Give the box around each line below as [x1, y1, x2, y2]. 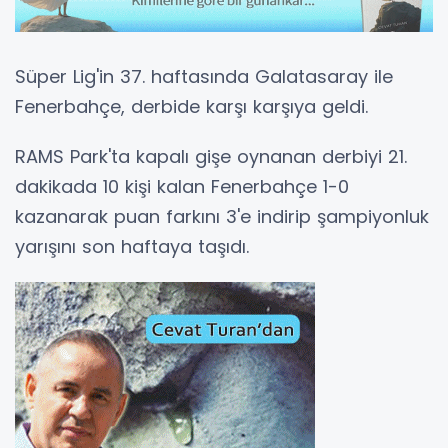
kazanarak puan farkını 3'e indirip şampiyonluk [15, 204, 429, 230]
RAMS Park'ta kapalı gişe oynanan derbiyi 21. [15, 144, 407, 170]
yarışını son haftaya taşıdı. [15, 234, 249, 260]
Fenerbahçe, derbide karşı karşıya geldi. [15, 94, 368, 120]
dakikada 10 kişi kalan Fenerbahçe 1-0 [15, 174, 349, 200]
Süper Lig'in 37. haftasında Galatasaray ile [15, 64, 393, 90]
